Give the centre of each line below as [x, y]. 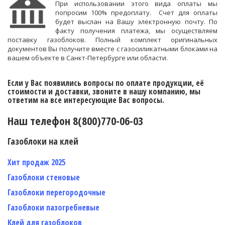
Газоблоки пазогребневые [53, 207]
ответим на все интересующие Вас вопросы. [86, 100]
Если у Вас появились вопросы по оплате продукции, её [106, 83]
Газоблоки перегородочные [57, 192]
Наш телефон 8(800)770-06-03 [75, 120]
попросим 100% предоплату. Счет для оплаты [136, 12]
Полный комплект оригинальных [151, 39]
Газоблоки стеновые [44, 177]
